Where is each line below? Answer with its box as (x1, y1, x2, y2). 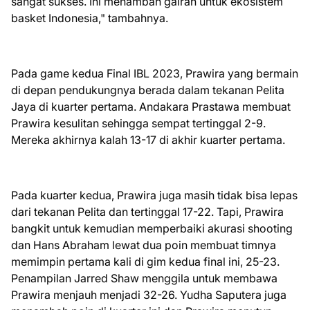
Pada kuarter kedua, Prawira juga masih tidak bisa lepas (11, 188, 298, 203)
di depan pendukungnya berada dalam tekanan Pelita (11, 83, 284, 98)
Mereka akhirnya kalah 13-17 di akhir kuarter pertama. (11, 133, 285, 147)
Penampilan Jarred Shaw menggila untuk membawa (11, 271, 277, 286)
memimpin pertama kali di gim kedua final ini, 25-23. (11, 255, 280, 269)
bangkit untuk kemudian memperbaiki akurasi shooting (11, 221, 293, 236)
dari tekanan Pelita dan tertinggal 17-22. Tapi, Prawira (11, 205, 284, 219)
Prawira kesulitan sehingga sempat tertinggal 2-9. (11, 116, 266, 131)
